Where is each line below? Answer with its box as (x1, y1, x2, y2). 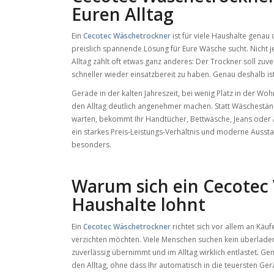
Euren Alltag (72, 2, 174, 26)
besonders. (72, 139, 112, 150)
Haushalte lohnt (72, 193, 206, 217)
